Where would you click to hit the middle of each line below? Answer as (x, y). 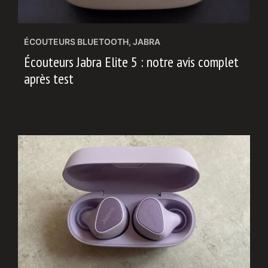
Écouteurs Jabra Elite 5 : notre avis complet (131, 62)
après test (49, 78)
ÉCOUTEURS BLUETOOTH (76, 41)
